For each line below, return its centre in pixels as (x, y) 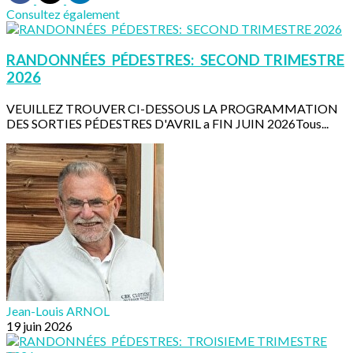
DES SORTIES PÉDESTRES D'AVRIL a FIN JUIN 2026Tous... (167, 123)
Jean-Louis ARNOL (58, 310)
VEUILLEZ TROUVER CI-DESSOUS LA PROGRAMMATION (172, 108)
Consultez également (63, 14)
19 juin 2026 (39, 325)
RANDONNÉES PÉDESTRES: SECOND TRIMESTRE (175, 60)
